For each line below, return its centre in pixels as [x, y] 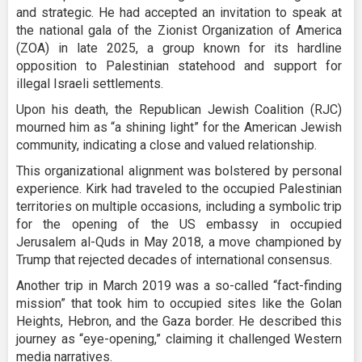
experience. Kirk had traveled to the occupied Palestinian [179, 188]
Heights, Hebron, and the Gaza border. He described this [179, 321]
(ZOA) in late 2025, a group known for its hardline [179, 48]
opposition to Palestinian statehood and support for [179, 65]
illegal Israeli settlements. [90, 83]
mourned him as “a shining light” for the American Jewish [179, 127]
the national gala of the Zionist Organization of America [179, 30]
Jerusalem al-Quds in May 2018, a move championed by [179, 242]
